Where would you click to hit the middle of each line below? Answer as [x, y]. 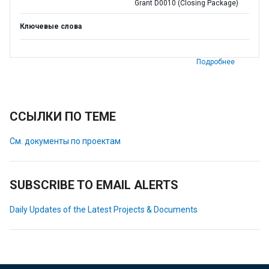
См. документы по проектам [65, 141]
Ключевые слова [51, 26]
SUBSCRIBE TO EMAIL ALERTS [94, 185]
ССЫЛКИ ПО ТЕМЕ [63, 116]
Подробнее [216, 62]
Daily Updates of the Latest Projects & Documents [104, 210]
